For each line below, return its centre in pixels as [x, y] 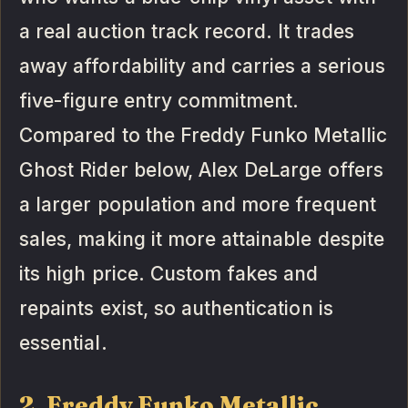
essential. [63, 342]
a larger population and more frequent [198, 204]
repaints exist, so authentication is [176, 308]
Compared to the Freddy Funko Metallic [203, 135]
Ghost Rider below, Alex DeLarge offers [201, 169]
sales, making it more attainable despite [202, 239]
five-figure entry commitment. [159, 100]
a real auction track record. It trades [187, 31]
